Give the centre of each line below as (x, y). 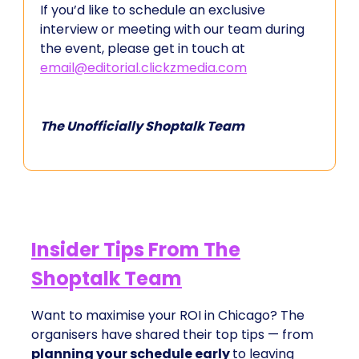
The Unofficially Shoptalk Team (142, 126)
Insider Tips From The (136, 250)
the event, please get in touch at (143, 48)
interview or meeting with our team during (172, 29)
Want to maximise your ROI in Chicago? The (168, 315)
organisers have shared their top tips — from (172, 335)
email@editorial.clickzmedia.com (143, 68)
